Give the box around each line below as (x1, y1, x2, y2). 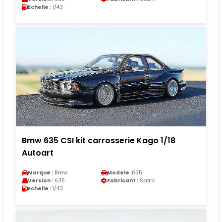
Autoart (22, 147, 54, 159)
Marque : (28, 168, 53, 176)
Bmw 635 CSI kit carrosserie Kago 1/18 (22, 134, 175, 146)
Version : (28, 176, 53, 184)
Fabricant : (107, 176, 138, 184)
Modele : (107, 168, 132, 176)
